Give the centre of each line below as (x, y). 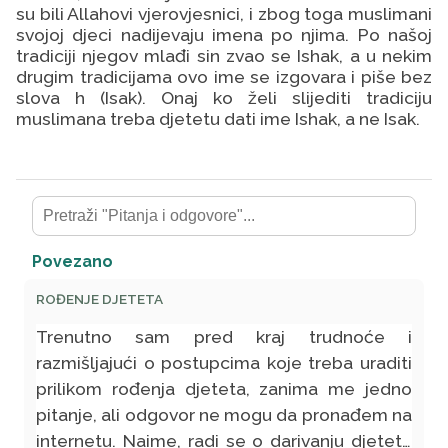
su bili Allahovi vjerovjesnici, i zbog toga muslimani (224, 13)
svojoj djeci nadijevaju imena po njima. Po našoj (224, 34)
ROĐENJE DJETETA (99, 298)
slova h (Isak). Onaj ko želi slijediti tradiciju (224, 97)
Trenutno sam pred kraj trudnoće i (224, 337)
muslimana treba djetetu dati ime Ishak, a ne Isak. (218, 118)
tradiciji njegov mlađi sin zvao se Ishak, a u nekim (224, 55)
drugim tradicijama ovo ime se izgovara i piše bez (224, 76)
